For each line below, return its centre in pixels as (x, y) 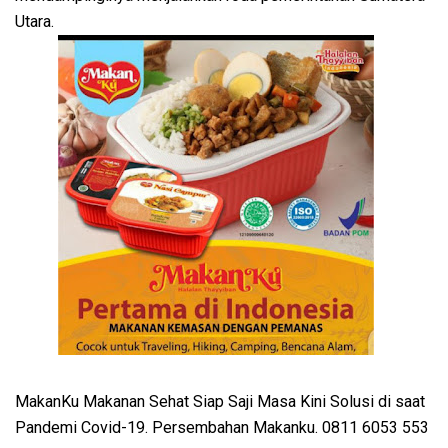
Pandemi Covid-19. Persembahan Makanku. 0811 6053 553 (222, 428)
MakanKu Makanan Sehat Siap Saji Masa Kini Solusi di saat (220, 402)
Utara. (36, 22)
